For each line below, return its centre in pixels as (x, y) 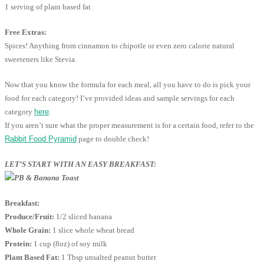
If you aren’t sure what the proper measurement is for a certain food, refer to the (129, 126)
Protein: (18, 244)
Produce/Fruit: (29, 217)
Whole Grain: (28, 230)
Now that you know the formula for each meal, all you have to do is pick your (128, 85)
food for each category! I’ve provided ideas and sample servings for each (120, 98)
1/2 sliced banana (83, 217)
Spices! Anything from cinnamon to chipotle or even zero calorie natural (120, 46)
